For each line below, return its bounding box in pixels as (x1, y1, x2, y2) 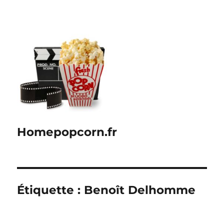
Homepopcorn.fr (17, 125, 117, 139)
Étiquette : (17, 183, 84, 197)
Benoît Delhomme (84, 183, 196, 197)
